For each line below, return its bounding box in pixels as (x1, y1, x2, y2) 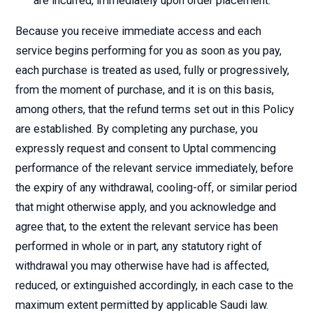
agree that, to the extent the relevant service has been (15, 220, 278, 233)
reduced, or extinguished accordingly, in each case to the (15, 279, 293, 292)
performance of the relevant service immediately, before (15, 161, 293, 175)
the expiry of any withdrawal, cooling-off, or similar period (15, 181, 297, 194)
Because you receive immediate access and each (15, 24, 261, 38)
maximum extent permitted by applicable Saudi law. (15, 298, 268, 312)
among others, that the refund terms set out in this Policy (15, 103, 294, 116)
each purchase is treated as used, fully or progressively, (15, 64, 289, 77)
